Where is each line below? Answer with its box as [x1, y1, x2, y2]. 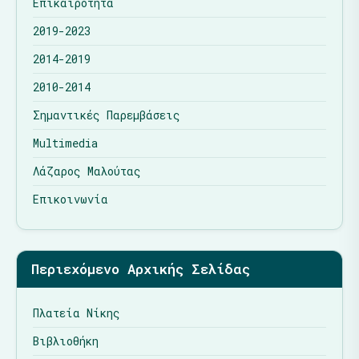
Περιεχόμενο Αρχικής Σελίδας [31, 260, 250, 279]
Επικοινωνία [33, 192, 108, 208]
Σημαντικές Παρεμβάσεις [33, 107, 180, 123]
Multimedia [33, 135, 98, 151]
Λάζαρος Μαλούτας [33, 163, 141, 179]
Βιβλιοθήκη [33, 333, 99, 349]
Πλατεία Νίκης [33, 305, 120, 321]
